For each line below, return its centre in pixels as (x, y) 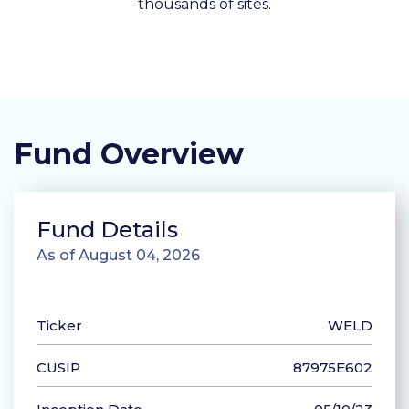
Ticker (59, 326)
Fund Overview (129, 154)
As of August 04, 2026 (118, 256)
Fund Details (107, 230)
